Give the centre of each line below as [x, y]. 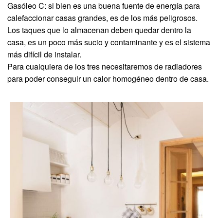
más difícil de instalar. [44, 54]
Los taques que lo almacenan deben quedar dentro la [99, 30]
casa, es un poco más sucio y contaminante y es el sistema [109, 42]
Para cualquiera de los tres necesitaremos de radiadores [105, 66]
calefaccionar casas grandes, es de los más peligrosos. [102, 18]
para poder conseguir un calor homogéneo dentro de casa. [108, 78]
